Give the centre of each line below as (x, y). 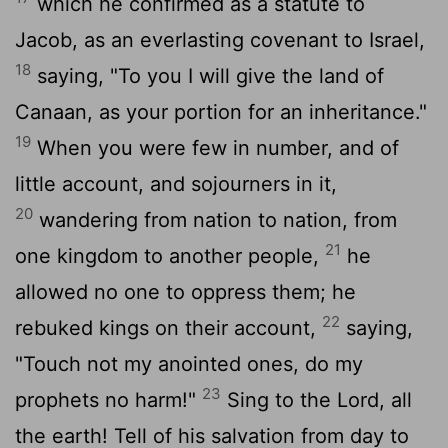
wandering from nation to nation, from (215, 219)
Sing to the (279, 399)
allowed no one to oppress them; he (185, 291)
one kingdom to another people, (170, 255)
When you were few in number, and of (215, 147)
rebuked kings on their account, (168, 327)
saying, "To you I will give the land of (207, 75)
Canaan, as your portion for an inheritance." (221, 111)
